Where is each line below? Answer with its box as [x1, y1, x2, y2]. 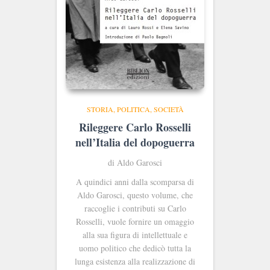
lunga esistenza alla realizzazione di [75, 255, 195, 267]
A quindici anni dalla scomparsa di [76, 175, 194, 187]
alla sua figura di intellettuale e [83, 228, 187, 240]
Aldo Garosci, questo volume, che [77, 189, 193, 201]
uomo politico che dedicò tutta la [79, 242, 191, 254]
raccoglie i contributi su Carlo [84, 202, 186, 214]
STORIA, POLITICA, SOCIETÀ [86, 104, 184, 114]
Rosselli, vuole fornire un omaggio [76, 215, 194, 227]
